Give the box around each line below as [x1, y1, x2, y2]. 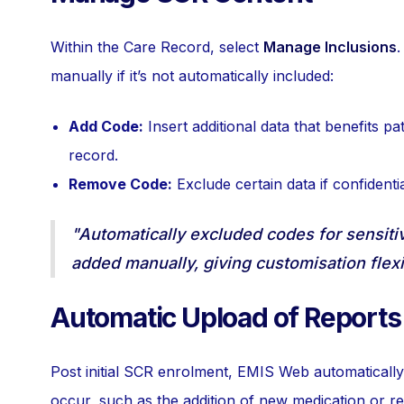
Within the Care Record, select [50, 38, 263, 56]
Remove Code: [69, 175, 172, 193]
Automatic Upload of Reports [50, 301, 401, 334]
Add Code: [69, 117, 143, 135]
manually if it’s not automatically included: [50, 67, 334, 85]
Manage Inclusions [263, 38, 397, 56]
